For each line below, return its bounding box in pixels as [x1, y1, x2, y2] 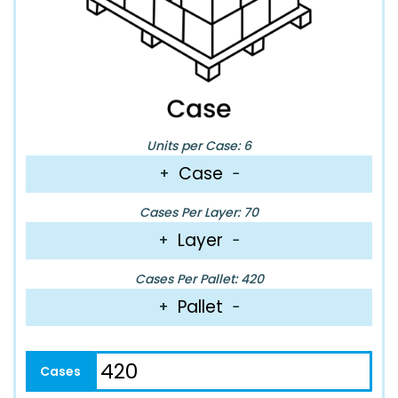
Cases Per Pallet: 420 [134, 269, 264, 288]
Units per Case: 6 [147, 136, 251, 155]
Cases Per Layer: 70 [139, 203, 259, 221]
